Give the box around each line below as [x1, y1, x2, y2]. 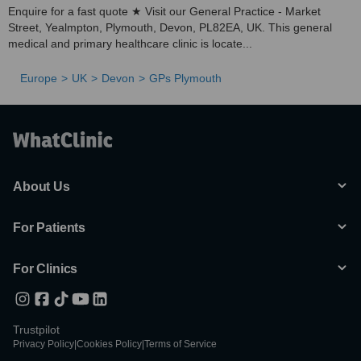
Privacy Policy [13, 338, 74, 350]
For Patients [13, 221, 86, 234]
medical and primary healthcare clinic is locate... [8, 37, 252, 50]
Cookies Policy [77, 338, 142, 350]
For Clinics [13, 262, 78, 276]
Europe [20, 72, 57, 85]
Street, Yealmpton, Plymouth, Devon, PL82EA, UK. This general [8, 21, 332, 34]
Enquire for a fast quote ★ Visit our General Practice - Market [8, 5, 321, 18]
